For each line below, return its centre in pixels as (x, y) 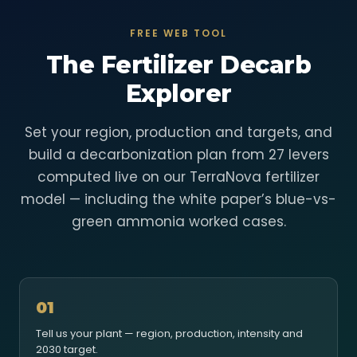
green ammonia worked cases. (178, 222)
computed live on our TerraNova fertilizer (178, 177)
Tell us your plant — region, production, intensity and (169, 333)
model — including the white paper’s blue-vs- (178, 199)
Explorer (178, 94)
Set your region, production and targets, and (178, 132)
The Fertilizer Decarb (178, 65)
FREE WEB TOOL (178, 33)
